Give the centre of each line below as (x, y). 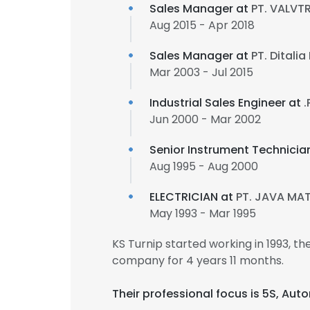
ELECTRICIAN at (193, 197)
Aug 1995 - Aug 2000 (204, 166)
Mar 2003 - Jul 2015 (201, 72)
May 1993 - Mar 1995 (203, 213)
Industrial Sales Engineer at (227, 103)
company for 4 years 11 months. (198, 261)
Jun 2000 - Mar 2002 (205, 119)
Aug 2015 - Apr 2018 (202, 25)
